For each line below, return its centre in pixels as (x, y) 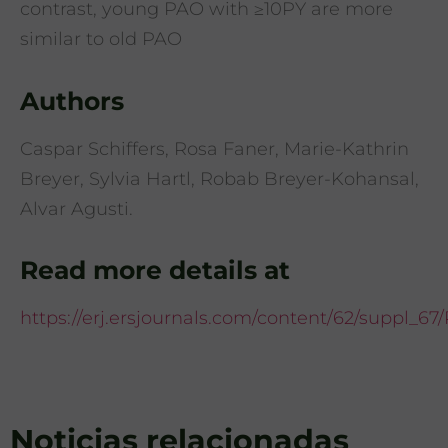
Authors (72, 100)
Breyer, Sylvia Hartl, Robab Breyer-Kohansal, (219, 178)
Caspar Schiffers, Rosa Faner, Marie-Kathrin (214, 148)
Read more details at (155, 270)
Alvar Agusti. (76, 208)
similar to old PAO (101, 39)
